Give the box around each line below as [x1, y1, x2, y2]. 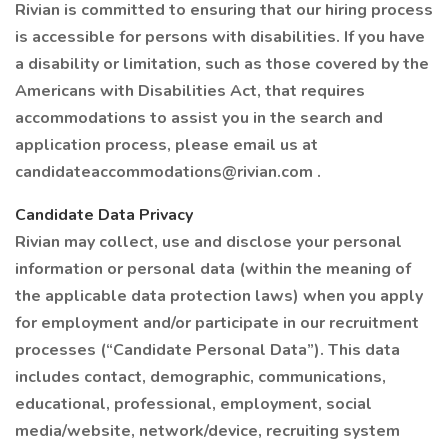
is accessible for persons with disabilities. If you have [15, 26, 425, 48]
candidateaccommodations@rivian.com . [15, 161, 321, 183]
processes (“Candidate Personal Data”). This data [15, 339, 400, 361]
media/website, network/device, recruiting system [15, 420, 400, 442]
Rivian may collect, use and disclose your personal [15, 231, 402, 253]
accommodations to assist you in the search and [15, 107, 383, 129]
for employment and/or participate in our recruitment [15, 312, 419, 334]
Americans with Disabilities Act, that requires [15, 80, 365, 102]
